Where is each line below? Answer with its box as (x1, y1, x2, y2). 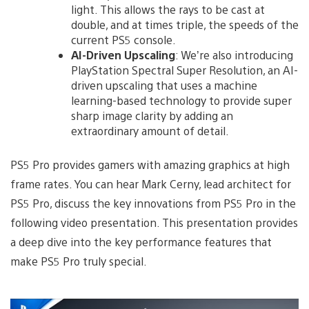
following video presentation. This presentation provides (10, 215, 298, 230)
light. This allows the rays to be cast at (71, 1, 265, 17)
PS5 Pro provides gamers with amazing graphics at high (10, 157, 290, 172)
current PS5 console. (71, 32, 176, 47)
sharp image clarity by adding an (71, 108, 233, 123)
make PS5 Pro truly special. (10, 253, 147, 268)
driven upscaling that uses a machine (71, 77, 257, 92)
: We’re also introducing (175, 47, 293, 62)
